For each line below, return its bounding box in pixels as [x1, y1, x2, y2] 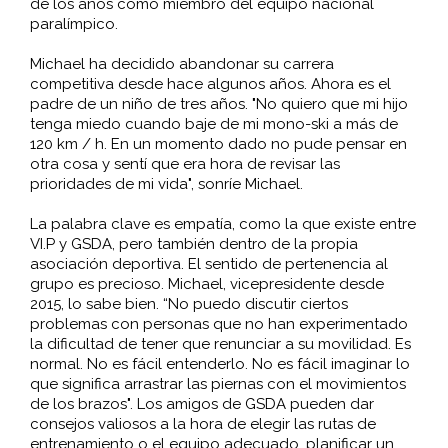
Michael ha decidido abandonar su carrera [29, 54, 334, 73]
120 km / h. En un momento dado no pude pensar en [29, 134, 407, 153]
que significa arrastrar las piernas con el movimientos [29, 374, 406, 393]
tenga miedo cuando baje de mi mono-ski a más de [29, 114, 398, 133]
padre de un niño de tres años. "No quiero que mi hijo [29, 94, 408, 113]
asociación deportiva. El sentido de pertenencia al [29, 254, 388, 273]
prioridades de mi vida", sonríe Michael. [29, 174, 303, 193]
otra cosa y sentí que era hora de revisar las [29, 154, 340, 173]
